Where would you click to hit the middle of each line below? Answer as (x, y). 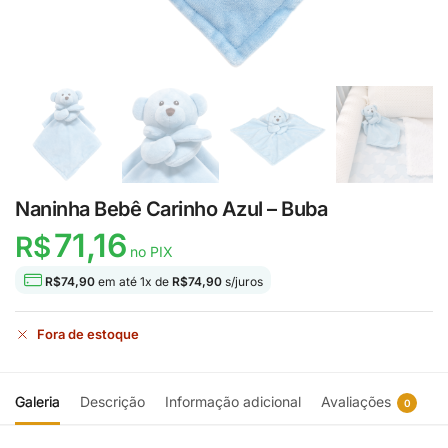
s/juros (242, 281)
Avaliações (356, 402)
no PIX (149, 251)
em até (117, 281)
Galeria (37, 402)
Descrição (112, 402)
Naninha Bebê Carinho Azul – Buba (171, 209)
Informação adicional (233, 402)
